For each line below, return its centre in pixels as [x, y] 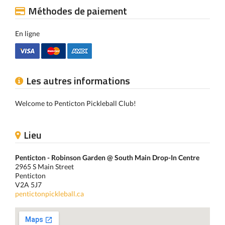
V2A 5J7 [28, 185]
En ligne [27, 33]
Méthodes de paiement [78, 11]
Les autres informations [78, 81]
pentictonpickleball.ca [49, 194]
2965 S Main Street [44, 166]
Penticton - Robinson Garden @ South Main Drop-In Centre [107, 157]
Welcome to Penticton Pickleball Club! [76, 103]
